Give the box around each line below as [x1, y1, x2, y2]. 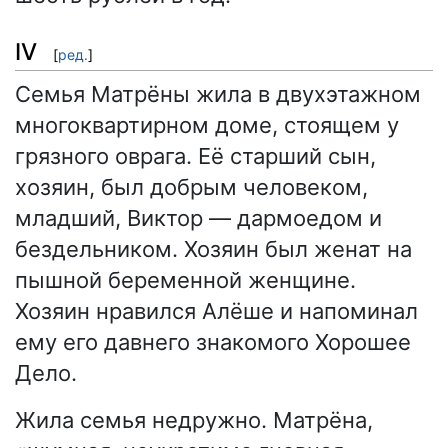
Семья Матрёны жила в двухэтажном [15, 80, 421, 107]
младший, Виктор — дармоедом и [15, 204, 382, 231]
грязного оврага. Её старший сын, [15, 142, 376, 169]
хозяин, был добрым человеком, [15, 173, 368, 200]
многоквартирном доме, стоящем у [15, 111, 399, 138]
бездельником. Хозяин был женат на [15, 235, 412, 262]
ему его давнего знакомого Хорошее [15, 328, 411, 355]
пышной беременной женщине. [15, 266, 356, 293]
